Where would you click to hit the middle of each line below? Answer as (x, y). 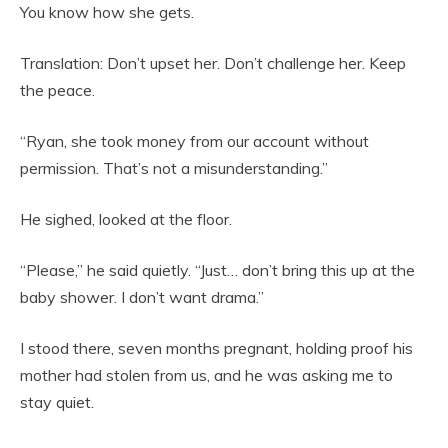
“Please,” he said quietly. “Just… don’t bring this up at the (217, 270)
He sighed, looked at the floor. (126, 219)
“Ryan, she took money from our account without (194, 141)
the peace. (57, 90)
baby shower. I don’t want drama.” (142, 297)
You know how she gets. (107, 12)
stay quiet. (57, 402)
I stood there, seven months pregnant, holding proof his (216, 348)
